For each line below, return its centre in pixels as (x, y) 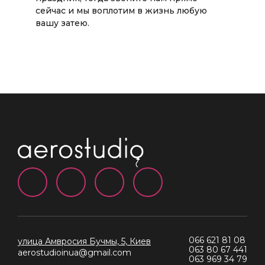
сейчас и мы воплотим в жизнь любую (121, 11)
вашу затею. (62, 23)
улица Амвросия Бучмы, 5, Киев (84, 241)
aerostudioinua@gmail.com (75, 252)
